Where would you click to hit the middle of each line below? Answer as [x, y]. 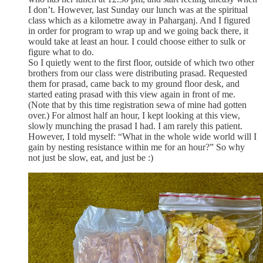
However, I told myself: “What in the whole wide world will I [142, 136]
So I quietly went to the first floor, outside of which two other [141, 62]
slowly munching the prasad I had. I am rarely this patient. [135, 126]
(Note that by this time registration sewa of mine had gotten [137, 104]
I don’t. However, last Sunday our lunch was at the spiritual [138, 9]
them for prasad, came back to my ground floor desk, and [134, 83]
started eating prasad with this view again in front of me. [132, 94]
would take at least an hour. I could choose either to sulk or [137, 41]
